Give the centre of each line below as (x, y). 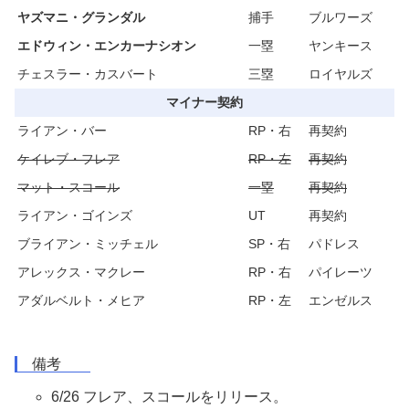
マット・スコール (68, 188)
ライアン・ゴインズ (75, 216)
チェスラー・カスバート (88, 74)
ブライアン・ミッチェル (88, 244)
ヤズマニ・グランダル (81, 18)
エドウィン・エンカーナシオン (107, 46)
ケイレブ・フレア (68, 159)
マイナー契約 (204, 103)
